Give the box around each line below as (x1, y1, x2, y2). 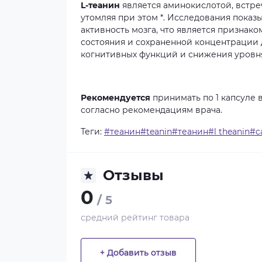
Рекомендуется (81, 92, 153, 103)
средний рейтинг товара (81, 212, 189, 223)
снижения (188, 49, 232, 60)
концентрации (195, 37, 258, 47)
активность (81, 25, 129, 35)
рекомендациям (122, 105, 193, 115)
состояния (81, 37, 125, 47)
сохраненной (136, 37, 192, 47)
